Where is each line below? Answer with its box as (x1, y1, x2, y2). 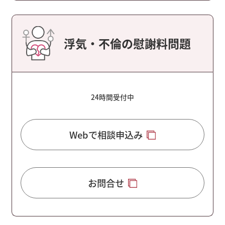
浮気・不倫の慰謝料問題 (64, 35, 191, 52)
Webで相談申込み (69, 128, 143, 141)
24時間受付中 (91, 91, 134, 102)
